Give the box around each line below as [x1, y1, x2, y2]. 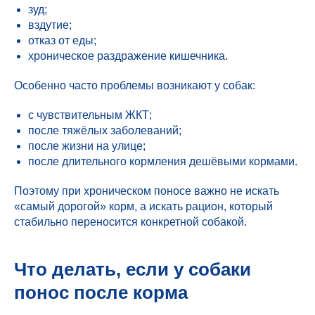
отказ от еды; [28, 34, 96, 46]
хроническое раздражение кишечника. [28, 50, 228, 62]
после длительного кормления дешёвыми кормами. [28, 155, 297, 167]
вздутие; [28, 19, 72, 31]
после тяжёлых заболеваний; [28, 124, 181, 136]
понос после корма [14, 282, 188, 303]
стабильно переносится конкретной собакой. [14, 216, 247, 228]
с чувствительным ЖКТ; [28, 109, 152, 121]
